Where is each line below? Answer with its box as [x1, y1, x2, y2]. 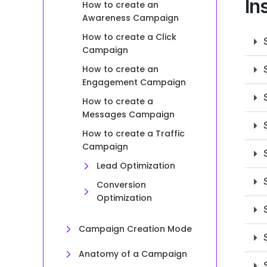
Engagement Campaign [82, 76, 187, 88]
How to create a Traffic [82, 128, 185, 139]
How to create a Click [82, 31, 177, 43]
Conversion [97, 179, 147, 191]
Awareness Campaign [82, 12, 179, 24]
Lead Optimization [97, 160, 176, 172]
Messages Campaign [82, 108, 175, 120]
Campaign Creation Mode [79, 223, 193, 235]
